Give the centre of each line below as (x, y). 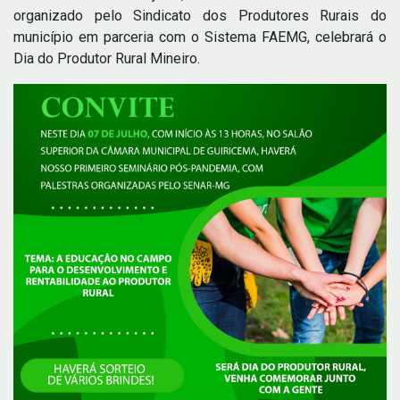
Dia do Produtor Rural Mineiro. (107, 58)
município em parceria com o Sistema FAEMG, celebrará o (200, 37)
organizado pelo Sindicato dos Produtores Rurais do (200, 16)
